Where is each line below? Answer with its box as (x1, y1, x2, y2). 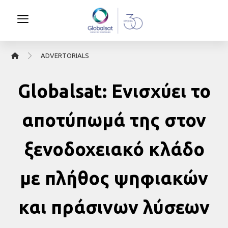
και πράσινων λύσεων (18, 196, 210, 217)
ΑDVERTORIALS (41, 52, 90, 59)
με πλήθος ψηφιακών (20, 167, 208, 188)
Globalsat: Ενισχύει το (17, 80, 211, 101)
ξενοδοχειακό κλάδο (23, 138, 205, 159)
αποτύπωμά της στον (22, 109, 206, 130)
